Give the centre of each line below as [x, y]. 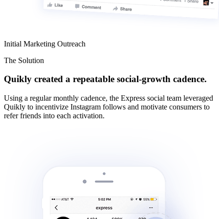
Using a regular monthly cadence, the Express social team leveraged [109, 98]
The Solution [24, 60]
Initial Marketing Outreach [45, 44]
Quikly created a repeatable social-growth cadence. [105, 79]
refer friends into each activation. [54, 116]
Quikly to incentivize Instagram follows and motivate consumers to [107, 107]
